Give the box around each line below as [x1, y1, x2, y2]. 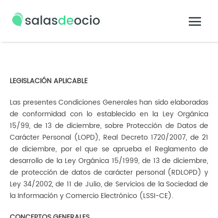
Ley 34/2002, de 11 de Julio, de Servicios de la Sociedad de [10, 179, 208, 190]
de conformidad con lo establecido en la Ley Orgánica [10, 109, 208, 120]
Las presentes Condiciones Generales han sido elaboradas [10, 97, 208, 108]
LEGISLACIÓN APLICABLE [10, 75, 88, 87]
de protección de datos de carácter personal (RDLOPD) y [10, 167, 208, 178]
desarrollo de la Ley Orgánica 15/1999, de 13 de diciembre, [10, 155, 208, 166]
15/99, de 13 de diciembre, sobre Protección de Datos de [10, 120, 208, 131]
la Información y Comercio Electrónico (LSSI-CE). [10, 190, 173, 201]
